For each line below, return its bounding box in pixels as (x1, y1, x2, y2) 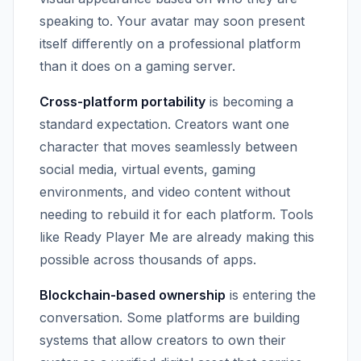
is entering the (226, 287, 316, 303)
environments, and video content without (39, 184, 290, 200)
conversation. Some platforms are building (39, 309, 300, 326)
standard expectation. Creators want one (39, 116, 289, 132)
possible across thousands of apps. (39, 251, 256, 268)
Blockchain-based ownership (39, 287, 226, 303)
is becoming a (205, 93, 293, 110)
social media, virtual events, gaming (39, 161, 255, 177)
